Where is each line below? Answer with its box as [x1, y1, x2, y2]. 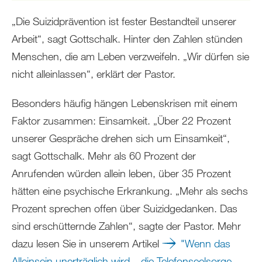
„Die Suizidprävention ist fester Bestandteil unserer [12, 14, 236, 27]
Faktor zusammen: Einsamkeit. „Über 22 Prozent [12, 113, 231, 127]
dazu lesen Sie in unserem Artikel [12, 236, 162, 250]
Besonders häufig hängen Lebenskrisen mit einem [12, 96, 237, 109]
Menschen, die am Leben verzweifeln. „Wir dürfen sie [12, 49, 249, 63]
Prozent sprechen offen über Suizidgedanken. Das [12, 201, 237, 215]
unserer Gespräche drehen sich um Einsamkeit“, [12, 131, 230, 144]
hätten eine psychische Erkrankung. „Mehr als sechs [12, 184, 248, 197]
